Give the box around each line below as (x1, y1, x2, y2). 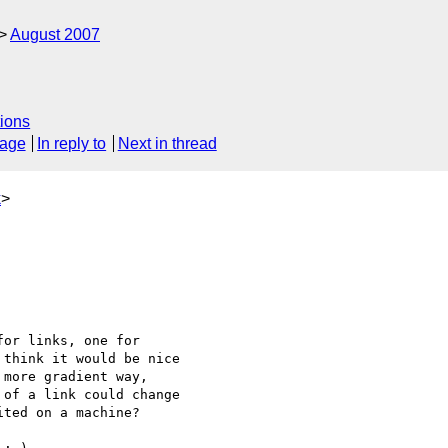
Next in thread (117, 135, 217, 153)
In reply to (37, 135, 107, 153)
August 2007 (10, 26, 100, 43)
